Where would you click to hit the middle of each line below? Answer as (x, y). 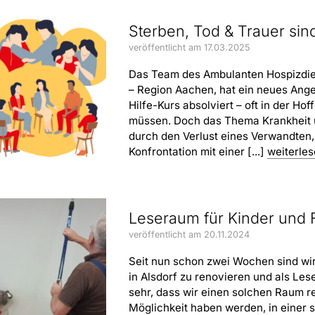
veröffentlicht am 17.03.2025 (189, 47)
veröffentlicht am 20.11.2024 (189, 234)
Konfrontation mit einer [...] (198, 151)
